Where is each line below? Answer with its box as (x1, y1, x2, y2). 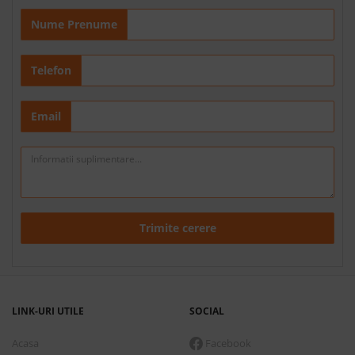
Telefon (31, 62, 71, 78)
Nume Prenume (31, 16, 117, 32)
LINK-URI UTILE (12, 303, 84, 318)
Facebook (203, 335, 251, 350)
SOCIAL (189, 303, 224, 318)
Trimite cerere (139, 219, 216, 235)
